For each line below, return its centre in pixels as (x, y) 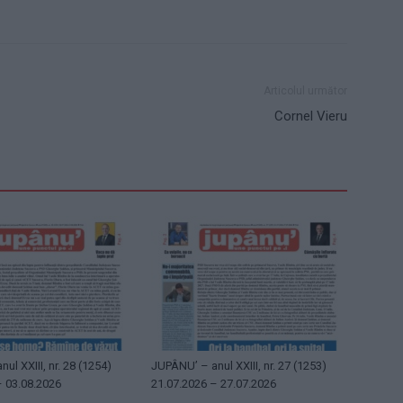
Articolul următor (305, 91)
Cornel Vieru (311, 116)
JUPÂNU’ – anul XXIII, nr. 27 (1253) (239, 366)
